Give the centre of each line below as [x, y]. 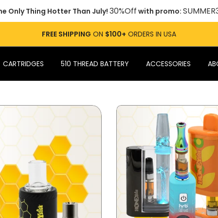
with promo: [160, 11]
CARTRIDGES [23, 64]
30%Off [123, 11]
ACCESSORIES [168, 64]
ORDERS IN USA [151, 34]
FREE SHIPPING [66, 34]
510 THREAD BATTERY [95, 64]
